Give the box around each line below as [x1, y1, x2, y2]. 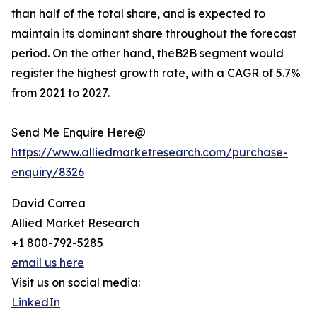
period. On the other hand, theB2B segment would [11, 46, 284, 61]
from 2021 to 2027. [11, 86, 110, 100]
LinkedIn [11, 295, 60, 310]
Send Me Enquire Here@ [11, 125, 146, 140]
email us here [11, 255, 84, 270]
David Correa [11, 196, 86, 211]
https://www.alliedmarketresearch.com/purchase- [11, 145, 288, 160]
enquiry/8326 [11, 165, 84, 180]
